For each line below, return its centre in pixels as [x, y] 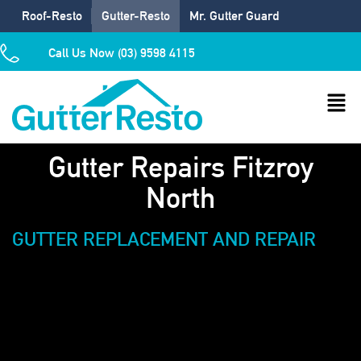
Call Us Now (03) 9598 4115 [122, 53]
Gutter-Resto [136, 16]
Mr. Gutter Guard [234, 16]
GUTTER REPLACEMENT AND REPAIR [164, 239]
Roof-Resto [52, 16]
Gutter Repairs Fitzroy [180, 167]
